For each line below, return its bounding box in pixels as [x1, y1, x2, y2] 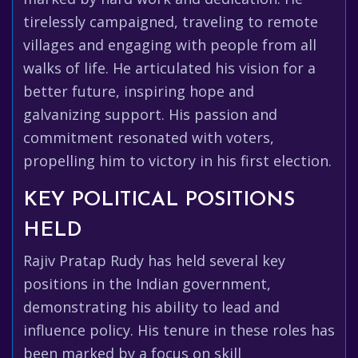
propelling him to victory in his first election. [23, 151, 332, 170]
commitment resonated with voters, [23, 128, 274, 147]
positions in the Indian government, [23, 274, 271, 293]
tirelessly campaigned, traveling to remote [23, 12, 318, 31]
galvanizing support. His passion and [23, 105, 277, 124]
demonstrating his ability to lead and [23, 297, 280, 316]
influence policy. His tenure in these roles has [23, 320, 335, 340]
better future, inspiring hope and [23, 82, 254, 101]
